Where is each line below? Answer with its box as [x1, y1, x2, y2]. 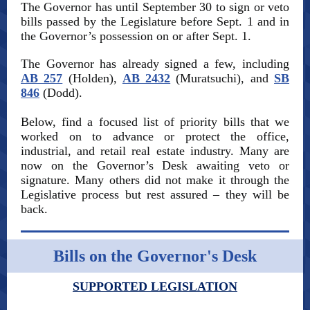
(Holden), [62, 71, 122, 85]
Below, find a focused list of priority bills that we [21, 115, 289, 129]
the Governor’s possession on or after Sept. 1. [21, 29, 251, 43]
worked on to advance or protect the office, [21, 129, 289, 143]
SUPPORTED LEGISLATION [73, 280, 237, 293]
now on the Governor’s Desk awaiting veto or [21, 158, 289, 172]
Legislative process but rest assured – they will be [21, 188, 289, 201]
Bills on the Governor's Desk [53, 247, 257, 265]
